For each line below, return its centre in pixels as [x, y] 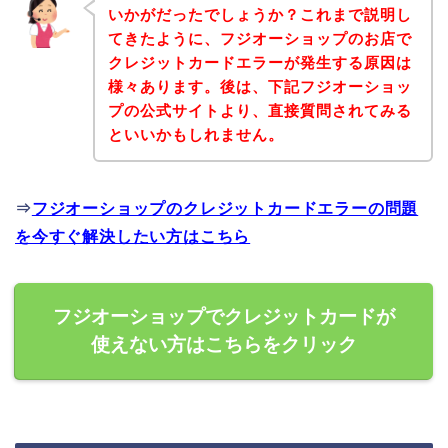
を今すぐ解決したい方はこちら [133, 236]
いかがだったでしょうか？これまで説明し [259, 14]
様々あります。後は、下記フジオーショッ [259, 86]
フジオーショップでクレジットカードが [224, 316]
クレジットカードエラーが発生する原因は [259, 62]
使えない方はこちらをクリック [224, 344]
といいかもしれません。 [195, 134]
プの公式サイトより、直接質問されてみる [259, 110]
